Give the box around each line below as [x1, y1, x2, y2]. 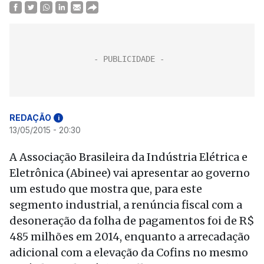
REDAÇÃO [9, 113, 51, 123]
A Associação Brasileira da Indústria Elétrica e [9, 150, 247, 164]
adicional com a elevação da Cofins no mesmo [9, 246, 248, 259]
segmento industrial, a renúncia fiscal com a [9, 198, 242, 212]
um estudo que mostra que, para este [9, 182, 202, 196]
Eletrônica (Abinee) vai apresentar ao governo [9, 166, 250, 180]
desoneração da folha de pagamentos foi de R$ [9, 214, 255, 227]
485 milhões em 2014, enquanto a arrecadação [9, 230, 250, 243]
